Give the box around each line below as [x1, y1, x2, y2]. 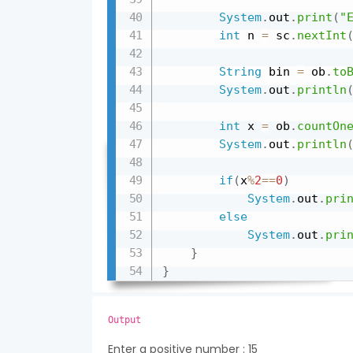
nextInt [296, 28, 347, 43]
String [218, 65, 262, 79]
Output [108, 314, 141, 325]
